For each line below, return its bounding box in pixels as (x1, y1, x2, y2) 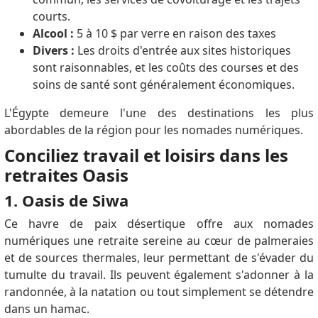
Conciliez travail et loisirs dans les (4, 143, 288, 167)
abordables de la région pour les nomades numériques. (4, 121, 303, 138)
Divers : (32, 42, 75, 58)
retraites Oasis (4, 163, 128, 187)
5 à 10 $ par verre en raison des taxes (73, 25, 276, 41)
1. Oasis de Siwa (4, 189, 128, 211)
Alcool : (32, 25, 74, 41)
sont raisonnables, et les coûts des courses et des (32, 59, 299, 75)
